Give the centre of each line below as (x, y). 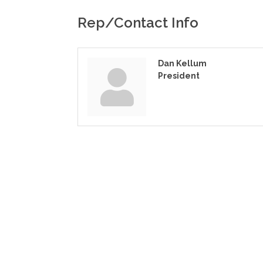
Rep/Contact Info (138, 23)
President (179, 76)
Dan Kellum (182, 63)
